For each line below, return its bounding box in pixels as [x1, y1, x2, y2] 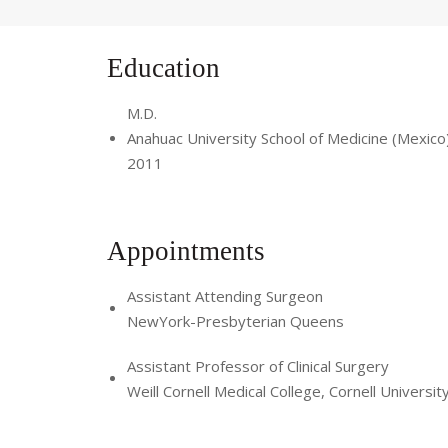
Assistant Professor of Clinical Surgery [127, 355, 389, 376]
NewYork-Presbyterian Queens [127, 310, 344, 331]
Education [107, 53, 227, 84]
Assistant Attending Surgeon [127, 285, 323, 306]
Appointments [107, 235, 272, 266]
